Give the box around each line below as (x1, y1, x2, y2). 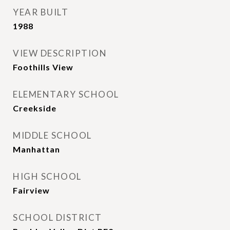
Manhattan (13, 144, 60, 154)
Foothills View (13, 62, 73, 72)
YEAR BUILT (13, 7, 68, 17)
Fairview (13, 185, 50, 195)
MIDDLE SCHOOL (13, 130, 92, 141)
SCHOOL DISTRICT (13, 212, 102, 223)
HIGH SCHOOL (13, 171, 82, 182)
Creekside (13, 103, 56, 113)
